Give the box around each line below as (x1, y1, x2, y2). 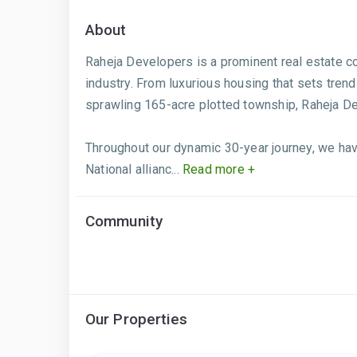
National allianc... (85, 162, 179, 177)
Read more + (178, 162, 256, 177)
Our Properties (85, 310, 188, 328)
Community (85, 212, 163, 230)
